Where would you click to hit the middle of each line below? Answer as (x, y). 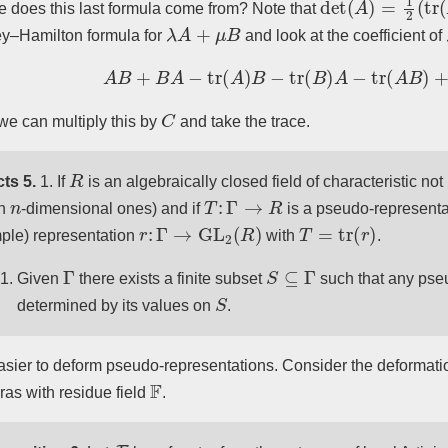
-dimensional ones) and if (113, 209)
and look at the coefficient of (343, 36)
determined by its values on (116, 306)
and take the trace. (242, 122)
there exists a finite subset (170, 279)
